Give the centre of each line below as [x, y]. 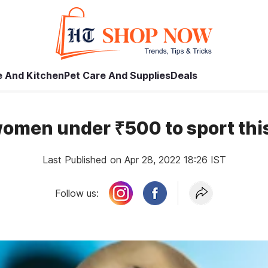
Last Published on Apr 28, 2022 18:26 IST [134, 160]
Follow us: [77, 193]
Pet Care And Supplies [117, 75]
